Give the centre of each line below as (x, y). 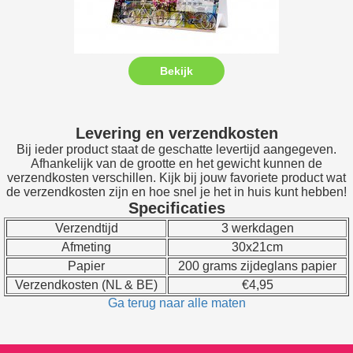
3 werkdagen (257, 228)
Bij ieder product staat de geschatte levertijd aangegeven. (176, 149)
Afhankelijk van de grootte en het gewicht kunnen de (176, 163)
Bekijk (176, 71)
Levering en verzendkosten (176, 133)
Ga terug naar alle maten (176, 303)
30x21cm (257, 247)
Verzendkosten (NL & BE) (86, 284)
